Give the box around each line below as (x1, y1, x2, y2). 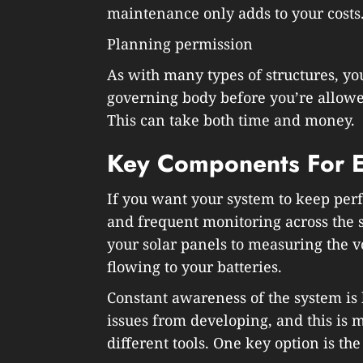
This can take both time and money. (107, 109, 355, 130)
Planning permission (107, 33, 253, 53)
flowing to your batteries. (107, 256, 282, 276)
